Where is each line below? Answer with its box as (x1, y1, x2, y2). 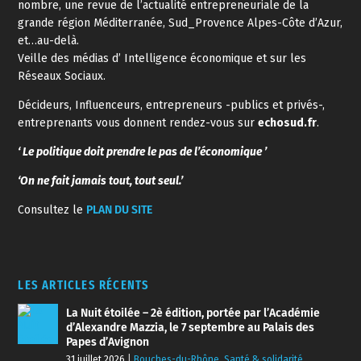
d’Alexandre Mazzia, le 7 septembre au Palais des (66, 321, 315, 334)
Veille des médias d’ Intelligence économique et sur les (18, 52, 307, 65)
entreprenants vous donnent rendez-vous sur (18, 116, 259, 130)
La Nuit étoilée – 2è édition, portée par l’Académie (66, 306, 321, 320)
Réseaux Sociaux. (18, 69, 106, 83)
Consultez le (18, 203, 87, 217)
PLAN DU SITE (86, 203, 153, 217)
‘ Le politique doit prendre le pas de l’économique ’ (18, 145, 268, 159)
